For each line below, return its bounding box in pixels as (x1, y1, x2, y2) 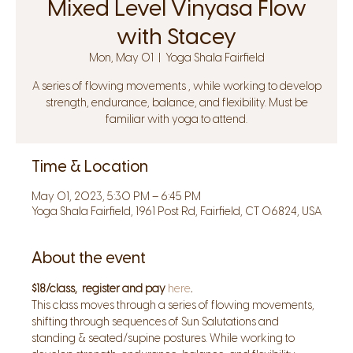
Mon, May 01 (88, 51, 154, 65)
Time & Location (32, 157, 148, 176)
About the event (32, 248, 146, 267)
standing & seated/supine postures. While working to (32, 332, 297, 345)
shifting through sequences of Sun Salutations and (32, 315, 281, 329)
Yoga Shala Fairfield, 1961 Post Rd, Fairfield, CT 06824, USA (32, 205, 321, 218)
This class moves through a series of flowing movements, (32, 299, 317, 312)
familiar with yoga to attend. (106, 113, 247, 126)
